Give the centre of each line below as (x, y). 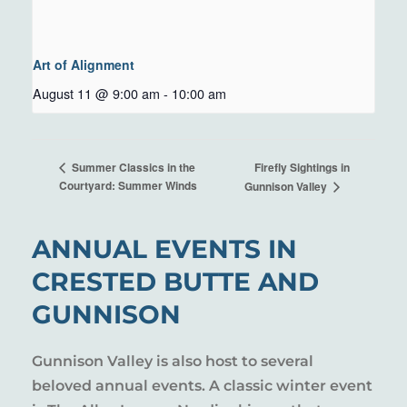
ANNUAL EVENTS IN (164, 249)
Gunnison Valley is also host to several (173, 362)
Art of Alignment (84, 65)
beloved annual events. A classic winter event (202, 386)
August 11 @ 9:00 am (96, 94)
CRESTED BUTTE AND (175, 282)
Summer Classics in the (132, 168)
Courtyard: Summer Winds (128, 186)
